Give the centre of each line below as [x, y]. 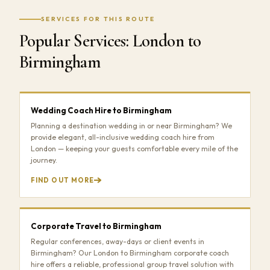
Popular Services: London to [110, 41]
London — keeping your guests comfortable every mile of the [134, 149]
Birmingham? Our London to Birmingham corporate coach [130, 253]
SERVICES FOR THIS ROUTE [98, 19]
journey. [44, 160]
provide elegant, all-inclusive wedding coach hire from [123, 137]
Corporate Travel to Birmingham [96, 226]
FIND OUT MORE [63, 181]
